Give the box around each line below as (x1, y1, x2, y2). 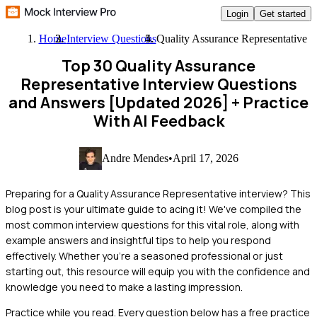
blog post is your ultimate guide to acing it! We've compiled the (6, 202, 301, 216)
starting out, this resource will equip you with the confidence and (6, 264, 310, 278)
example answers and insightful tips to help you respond (6, 233, 271, 247)
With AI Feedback (93, 110, 224, 132)
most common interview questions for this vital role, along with (6, 217, 299, 231)
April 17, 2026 (172, 151, 238, 164)
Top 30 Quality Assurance (62, 55, 255, 76)
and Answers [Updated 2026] (8, 92, 229, 113)
